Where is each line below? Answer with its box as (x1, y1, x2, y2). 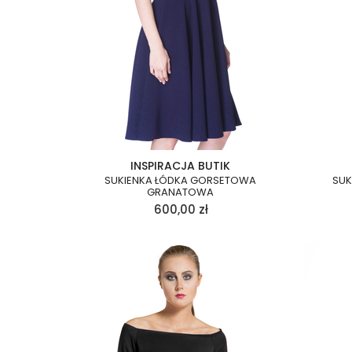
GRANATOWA (146, 185, 214, 200)
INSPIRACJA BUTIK (130, 158, 230, 174)
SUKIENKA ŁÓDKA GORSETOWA (104, 173, 256, 188)
